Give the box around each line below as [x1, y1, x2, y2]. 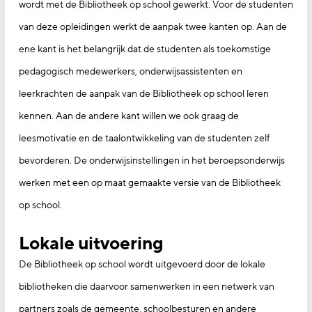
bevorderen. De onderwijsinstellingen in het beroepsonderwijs [19, 154, 285, 168]
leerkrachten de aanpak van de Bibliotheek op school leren [19, 87, 269, 101]
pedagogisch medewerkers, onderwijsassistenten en [19, 65, 242, 79]
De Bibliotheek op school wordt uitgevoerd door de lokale [19, 258, 265, 272]
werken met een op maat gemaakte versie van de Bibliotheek [19, 176, 281, 190]
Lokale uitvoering [19, 232, 164, 256]
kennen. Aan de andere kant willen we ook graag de [19, 109, 239, 123]
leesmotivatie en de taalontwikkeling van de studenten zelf [19, 132, 270, 146]
